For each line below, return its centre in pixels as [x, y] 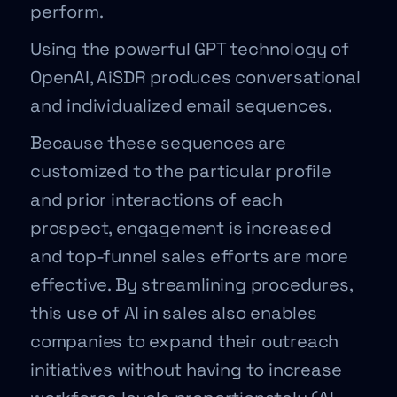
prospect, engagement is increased [181, 228]
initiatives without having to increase [186, 370]
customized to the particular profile [181, 171]
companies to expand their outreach [185, 341]
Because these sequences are [158, 143]
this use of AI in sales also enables [174, 313]
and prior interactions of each [157, 199]
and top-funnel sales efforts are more [189, 256]
